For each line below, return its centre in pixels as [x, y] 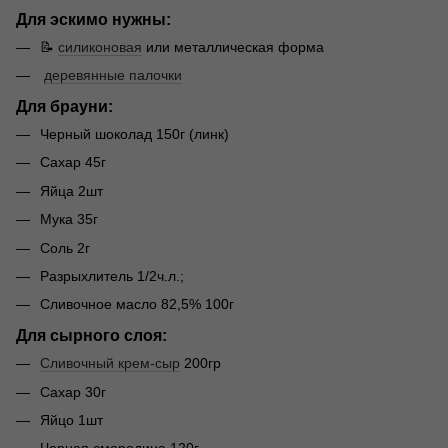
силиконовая [100, 46]
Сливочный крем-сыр [110, 363]
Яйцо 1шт [71, 419]
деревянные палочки [113, 75]
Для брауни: [64, 105]
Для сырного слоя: [91, 335]
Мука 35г [71, 219]
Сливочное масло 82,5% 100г [137, 304]
